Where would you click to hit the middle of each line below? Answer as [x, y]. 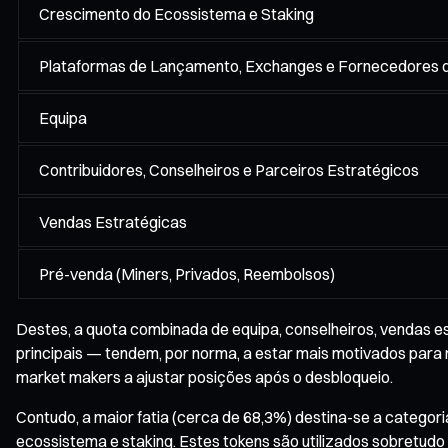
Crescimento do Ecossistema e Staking [176, 13]
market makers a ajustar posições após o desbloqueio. [204, 376]
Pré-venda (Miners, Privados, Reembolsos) [187, 273]
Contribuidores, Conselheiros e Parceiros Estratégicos [229, 169]
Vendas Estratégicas [113, 221]
